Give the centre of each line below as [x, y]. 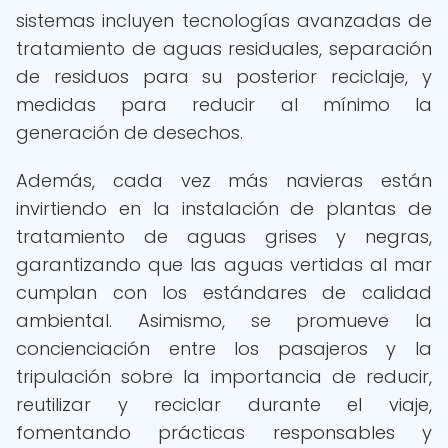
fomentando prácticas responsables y [224, 432]
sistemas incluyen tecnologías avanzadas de [224, 20]
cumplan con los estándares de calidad [224, 292]
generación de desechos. [129, 132]
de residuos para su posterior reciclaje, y [224, 76]
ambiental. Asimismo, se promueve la [224, 320]
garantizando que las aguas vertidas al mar [224, 264]
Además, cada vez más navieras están [224, 180]
